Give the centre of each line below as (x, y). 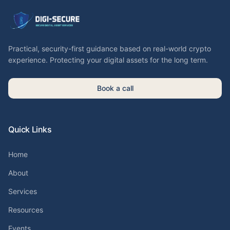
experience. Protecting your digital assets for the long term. (108, 60)
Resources (26, 210)
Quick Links (30, 129)
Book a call (115, 88)
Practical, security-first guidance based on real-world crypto (110, 49)
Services (23, 191)
